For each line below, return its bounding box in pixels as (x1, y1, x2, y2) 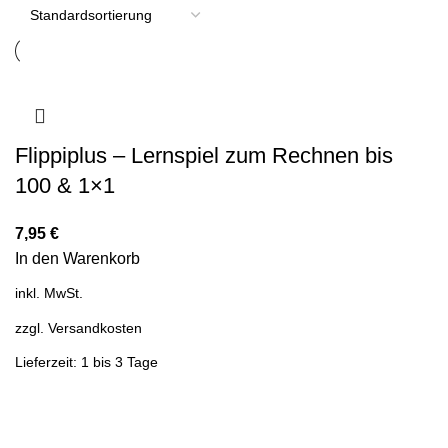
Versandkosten (48, 319, 142, 336)
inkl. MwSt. (15, 285, 83, 302)
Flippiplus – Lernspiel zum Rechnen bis (15, 143, 393, 169)
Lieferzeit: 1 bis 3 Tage (15, 353, 158, 370)
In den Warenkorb (15, 250, 140, 268)
